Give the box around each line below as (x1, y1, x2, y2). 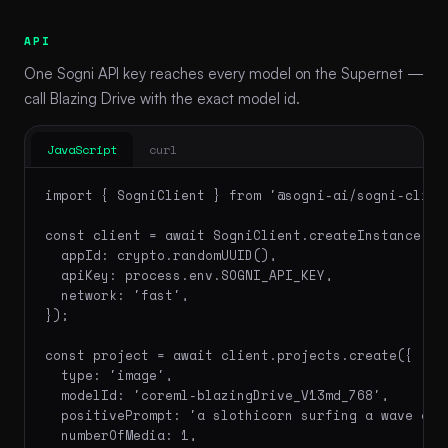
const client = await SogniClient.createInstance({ (45, 225, 437, 245)
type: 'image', (45, 365, 173, 385)
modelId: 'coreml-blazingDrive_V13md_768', (45, 385, 389, 405)
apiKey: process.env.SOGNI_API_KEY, (45, 265, 333, 285)
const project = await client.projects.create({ (45, 345, 413, 365)
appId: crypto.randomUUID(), (45, 245, 277, 265)
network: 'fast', (45, 285, 189, 305)
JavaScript (47, 140, 117, 158)
